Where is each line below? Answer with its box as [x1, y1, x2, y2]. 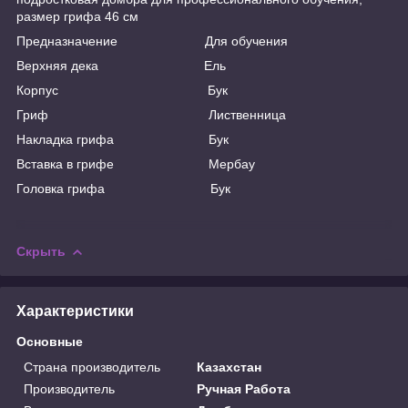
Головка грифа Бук [16, 180, 230, 196]
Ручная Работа [197, 381, 291, 396]
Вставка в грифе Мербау [16, 156, 255, 171]
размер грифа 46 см [16, 8, 138, 24]
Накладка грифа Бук [16, 131, 229, 147]
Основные [16, 333, 83, 349]
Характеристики [16, 302, 134, 319]
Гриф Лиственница [16, 107, 286, 122]
